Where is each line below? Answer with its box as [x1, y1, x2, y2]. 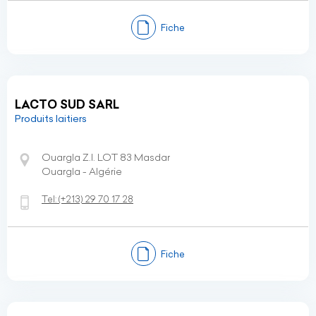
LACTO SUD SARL [15, 97, 119, 111]
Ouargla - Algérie [42, 165, 122, 178]
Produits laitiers [15, 112, 87, 125]
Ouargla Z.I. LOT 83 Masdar [42, 151, 170, 164]
